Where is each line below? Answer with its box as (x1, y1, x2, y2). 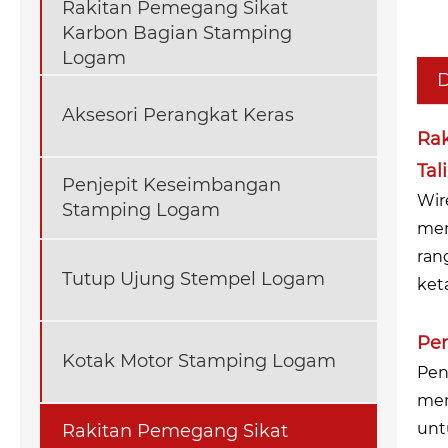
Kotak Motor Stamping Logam (62, 350, 336, 373)
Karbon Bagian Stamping (62, 22, 292, 45)
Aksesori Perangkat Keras (62, 104, 294, 127)
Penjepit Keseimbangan (62, 173, 281, 196)
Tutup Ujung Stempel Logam (62, 268, 325, 291)
